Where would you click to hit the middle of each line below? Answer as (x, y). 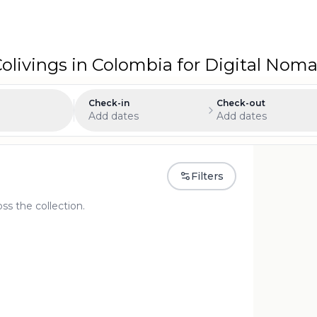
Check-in (109, 103)
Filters (208, 176)
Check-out (241, 103)
